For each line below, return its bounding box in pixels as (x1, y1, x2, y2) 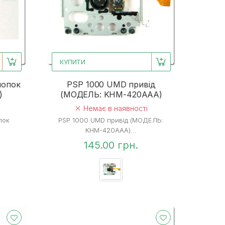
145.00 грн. (84, 139, 139, 151)
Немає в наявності (81, 103, 148, 113)
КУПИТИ (59, 57, 86, 66)
